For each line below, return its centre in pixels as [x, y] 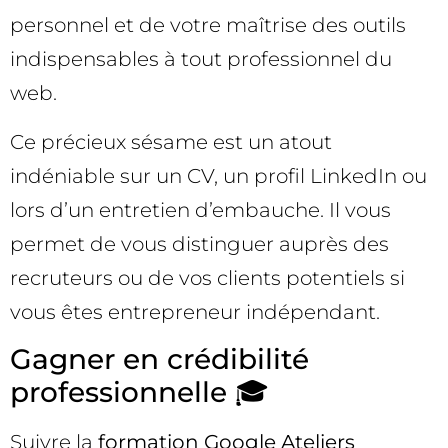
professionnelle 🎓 [139, 391]
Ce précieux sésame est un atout [171, 141]
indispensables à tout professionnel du [201, 59]
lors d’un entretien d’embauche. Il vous [200, 209]
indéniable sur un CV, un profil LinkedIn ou [218, 175]
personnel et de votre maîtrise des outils [208, 25]
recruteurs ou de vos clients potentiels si [207, 277]
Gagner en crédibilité [159, 358]
